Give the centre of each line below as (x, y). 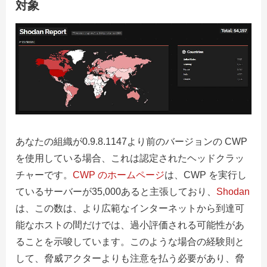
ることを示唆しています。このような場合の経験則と (130, 242)
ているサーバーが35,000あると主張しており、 (116, 192)
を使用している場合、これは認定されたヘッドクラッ (130, 159)
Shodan (233, 192)
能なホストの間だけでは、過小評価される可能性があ (130, 225)
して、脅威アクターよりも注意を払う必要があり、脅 (130, 259)
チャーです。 (44, 175)
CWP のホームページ (119, 175)
